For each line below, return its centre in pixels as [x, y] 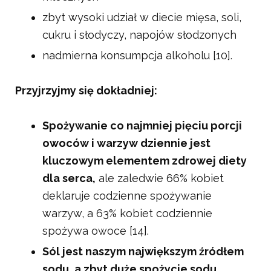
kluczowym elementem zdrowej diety [145, 161]
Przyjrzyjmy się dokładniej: [86, 91]
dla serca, [69, 178]
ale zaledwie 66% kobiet [160, 178]
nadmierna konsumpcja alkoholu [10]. [137, 56]
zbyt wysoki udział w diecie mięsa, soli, [142, 18]
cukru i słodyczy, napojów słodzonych [139, 35]
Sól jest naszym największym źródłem [143, 252]
